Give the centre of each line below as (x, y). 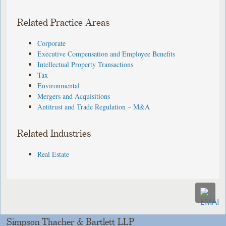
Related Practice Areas (64, 23)
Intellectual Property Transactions (86, 64)
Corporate (52, 43)
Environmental (59, 85)
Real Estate (53, 154)
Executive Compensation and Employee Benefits (106, 53)
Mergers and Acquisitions (74, 96)
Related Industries (54, 134)
